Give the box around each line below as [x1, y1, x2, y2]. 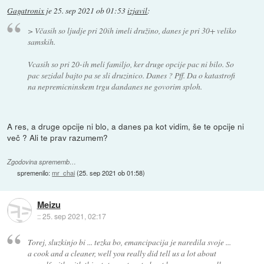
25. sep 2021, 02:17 [42, 211, 106, 222]
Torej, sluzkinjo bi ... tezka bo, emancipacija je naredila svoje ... [27, 236, 231, 247]
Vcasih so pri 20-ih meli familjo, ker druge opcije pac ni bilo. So [27, 58, 234, 70]
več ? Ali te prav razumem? [7, 131, 108, 143]
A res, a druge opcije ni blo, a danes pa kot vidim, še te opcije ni [7, 120, 245, 132]
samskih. [27, 35, 55, 47]
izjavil [127, 5, 148, 16]
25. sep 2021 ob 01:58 [79, 167, 143, 177]
